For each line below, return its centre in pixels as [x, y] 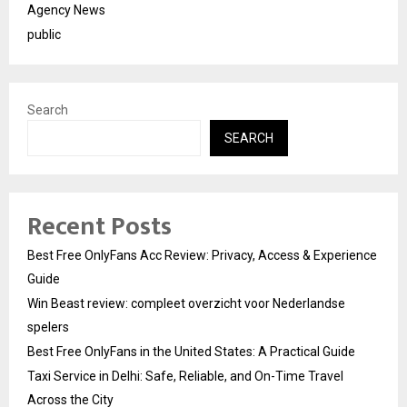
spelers [48, 327]
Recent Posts [99, 226]
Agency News [66, 10]
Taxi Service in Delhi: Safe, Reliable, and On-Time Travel [185, 376]
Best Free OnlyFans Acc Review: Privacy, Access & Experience [202, 255]
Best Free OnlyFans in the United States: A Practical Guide [191, 351]
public [44, 34]
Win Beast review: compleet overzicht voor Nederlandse [186, 303]
